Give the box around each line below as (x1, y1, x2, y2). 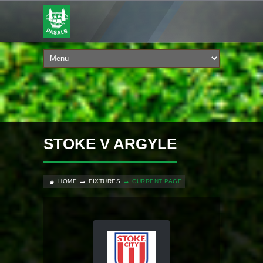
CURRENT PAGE (132, 178, 182, 184)
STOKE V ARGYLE (43, 135, 177, 153)
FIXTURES (89, 178, 120, 184)
